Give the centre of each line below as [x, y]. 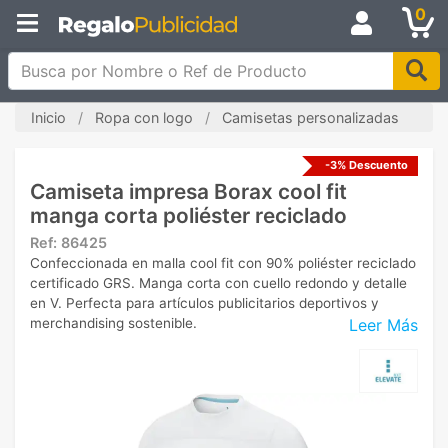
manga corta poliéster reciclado [188, 215]
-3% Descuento [366, 165]
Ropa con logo [144, 117]
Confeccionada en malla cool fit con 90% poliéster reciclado [223, 263]
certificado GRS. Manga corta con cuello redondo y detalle [218, 283]
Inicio [48, 117]
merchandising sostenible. [113, 323]
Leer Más [383, 324]
